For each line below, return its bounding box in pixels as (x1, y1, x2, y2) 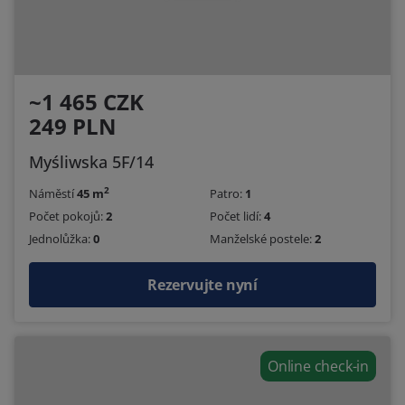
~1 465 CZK (29, 86, 144, 117)
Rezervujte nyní (147, 275, 258, 296)
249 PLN (29, 110, 117, 141)
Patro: (210, 184, 245, 202)
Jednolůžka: (29, 231, 93, 248)
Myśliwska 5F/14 (29, 150, 154, 173)
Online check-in (268, 356, 369, 377)
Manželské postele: (210, 231, 315, 248)
